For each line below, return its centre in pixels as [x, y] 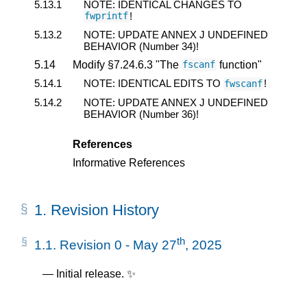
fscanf [199, 65]
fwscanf [244, 84]
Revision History [105, 210]
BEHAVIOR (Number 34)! [141, 47]
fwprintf [107, 16]
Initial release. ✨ [96, 274]
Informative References [129, 162]
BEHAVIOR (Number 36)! [141, 114]
